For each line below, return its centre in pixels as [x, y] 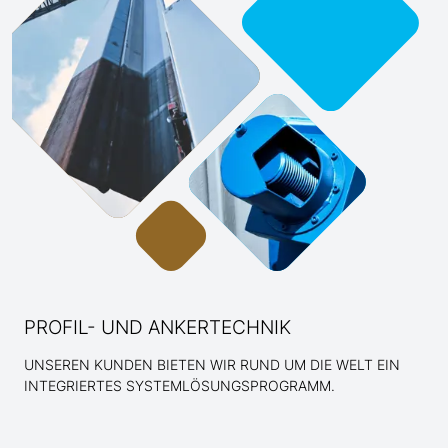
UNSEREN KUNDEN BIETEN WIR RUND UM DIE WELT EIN [212, 364]
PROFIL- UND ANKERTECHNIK [157, 326]
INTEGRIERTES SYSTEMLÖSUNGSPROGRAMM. [179, 385]
